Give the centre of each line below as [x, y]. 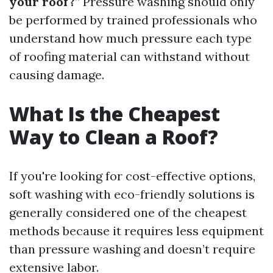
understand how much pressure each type [130, 38]
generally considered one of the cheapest [128, 212]
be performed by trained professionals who [133, 20]
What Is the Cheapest [115, 114]
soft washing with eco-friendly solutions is [132, 194]
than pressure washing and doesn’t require [132, 249]
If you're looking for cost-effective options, [132, 176]
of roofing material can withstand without [129, 56]
